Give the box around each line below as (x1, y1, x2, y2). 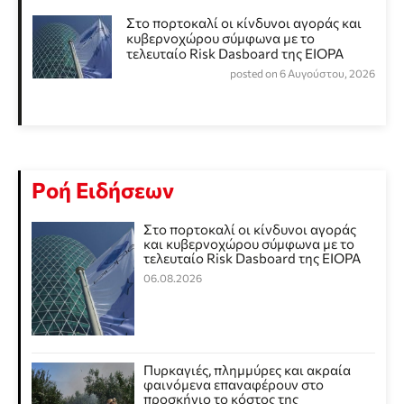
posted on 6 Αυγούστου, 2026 (230, 67, 375, 80)
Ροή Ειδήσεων (32, 177, 174, 204)
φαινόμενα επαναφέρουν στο (143, 376, 325, 393)
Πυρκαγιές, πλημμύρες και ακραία (143, 362, 352, 379)
